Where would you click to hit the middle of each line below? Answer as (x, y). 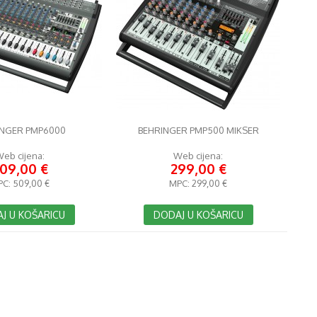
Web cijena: (198, 156)
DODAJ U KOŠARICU (198, 215)
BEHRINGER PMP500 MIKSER (198, 130)
